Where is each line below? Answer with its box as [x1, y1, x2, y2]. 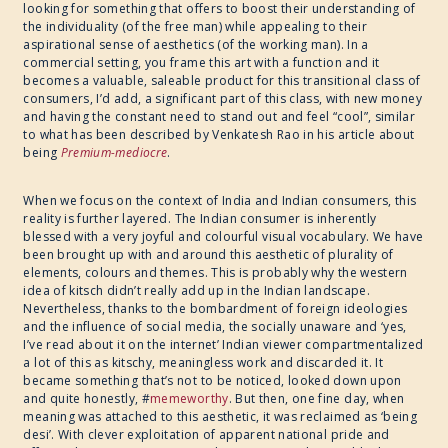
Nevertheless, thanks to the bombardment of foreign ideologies [23, 300, 408, 318]
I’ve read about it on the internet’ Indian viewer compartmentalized [23, 336, 424, 354]
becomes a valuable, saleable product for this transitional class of [23, 72, 421, 90]
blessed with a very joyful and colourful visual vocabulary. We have [23, 228, 424, 246]
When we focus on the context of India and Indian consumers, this [23, 192, 417, 210]
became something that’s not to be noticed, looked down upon [23, 372, 402, 390]
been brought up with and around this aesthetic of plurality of [23, 246, 394, 264]
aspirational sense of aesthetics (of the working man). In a [23, 36, 369, 54]
